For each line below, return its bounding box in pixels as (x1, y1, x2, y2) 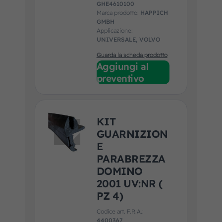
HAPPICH (140, 9, 168, 17)
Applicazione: (96, 27, 133, 35)
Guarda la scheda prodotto (96, 51, 167, 59)
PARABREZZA (96, 152, 166, 165)
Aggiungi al (96, 60, 149, 73)
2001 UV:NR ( (96, 176, 163, 190)
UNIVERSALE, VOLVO (96, 36, 160, 44)
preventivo (96, 72, 144, 85)
